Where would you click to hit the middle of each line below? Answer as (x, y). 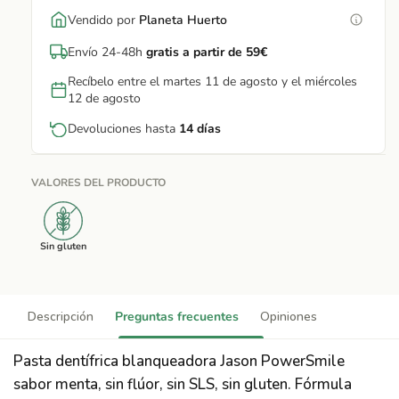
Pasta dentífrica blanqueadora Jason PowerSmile (179, 362)
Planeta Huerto (183, 20)
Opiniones (289, 317)
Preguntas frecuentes (177, 317)
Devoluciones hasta (123, 128)
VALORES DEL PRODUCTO (98, 183)
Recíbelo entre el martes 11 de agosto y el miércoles (212, 82)
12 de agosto (104, 99)
